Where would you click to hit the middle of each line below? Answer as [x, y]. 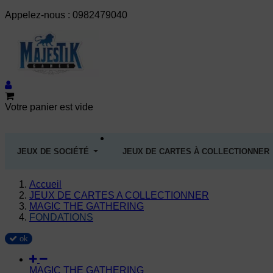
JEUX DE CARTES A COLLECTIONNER [119, 195]
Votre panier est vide [49, 107]
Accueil [45, 184]
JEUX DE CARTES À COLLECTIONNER [196, 151]
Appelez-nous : [39, 15]
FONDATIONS [61, 217]
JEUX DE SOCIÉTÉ [53, 151]
